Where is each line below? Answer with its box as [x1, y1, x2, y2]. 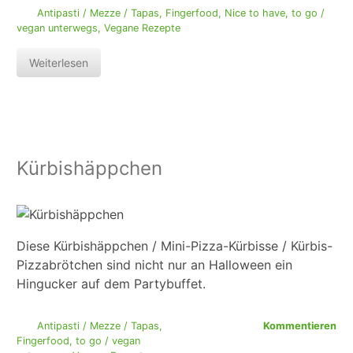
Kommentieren [263, 320, 336, 333]
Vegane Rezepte [104, 22, 180, 35]
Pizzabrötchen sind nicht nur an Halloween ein [17, 257, 292, 273]
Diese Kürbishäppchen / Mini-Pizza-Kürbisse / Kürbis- [17, 238, 333, 255]
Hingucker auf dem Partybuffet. [17, 276, 206, 292]
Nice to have [224, 7, 285, 20]
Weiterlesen [29, 56, 88, 70]
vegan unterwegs [17, 22, 98, 35]
